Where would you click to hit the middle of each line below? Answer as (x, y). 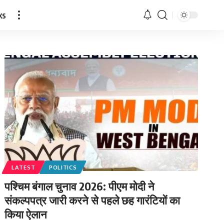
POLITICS (63, 167)
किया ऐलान (26, 214)
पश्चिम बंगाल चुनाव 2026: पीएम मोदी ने (80, 186)
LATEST (23, 167)
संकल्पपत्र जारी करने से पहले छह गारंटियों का (92, 200)
